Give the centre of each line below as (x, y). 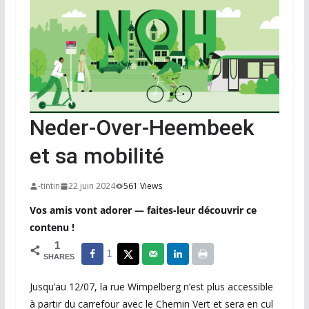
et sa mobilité (97, 156)
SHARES (59, 257)
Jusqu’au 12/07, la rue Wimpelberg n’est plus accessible (151, 287)
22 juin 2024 (91, 186)
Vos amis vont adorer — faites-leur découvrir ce (143, 210)
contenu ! (52, 228)
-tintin (49, 186)
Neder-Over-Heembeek (142, 128)
